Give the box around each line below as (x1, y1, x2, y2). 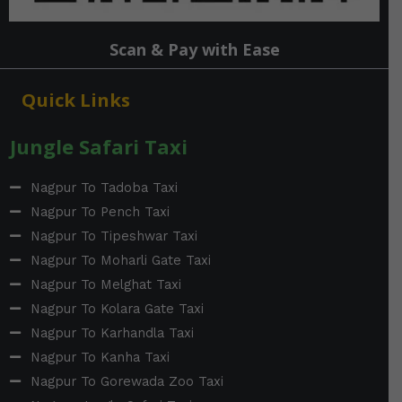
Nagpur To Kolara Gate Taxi (30, 300, 204, 317)
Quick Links (22, 86, 130, 112)
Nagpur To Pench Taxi (30, 203, 170, 220)
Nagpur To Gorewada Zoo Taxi (30, 372, 223, 389)
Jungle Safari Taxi (10, 132, 188, 160)
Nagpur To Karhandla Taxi (30, 324, 194, 341)
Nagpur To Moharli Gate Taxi (30, 251, 211, 268)
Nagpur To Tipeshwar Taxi (30, 227, 197, 244)
